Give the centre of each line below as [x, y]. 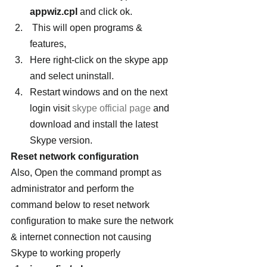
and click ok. [105, 11]
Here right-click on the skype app [100, 60]
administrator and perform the [74, 188]
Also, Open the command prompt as [87, 172]
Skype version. [61, 140]
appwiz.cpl [54, 11]
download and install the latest [95, 124]
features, [49, 44]
